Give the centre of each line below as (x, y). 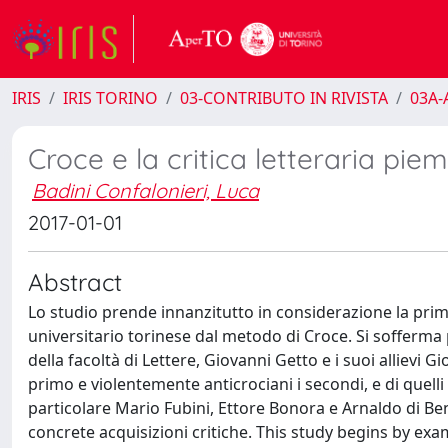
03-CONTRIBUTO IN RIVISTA (284, 98)
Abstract (75, 282)
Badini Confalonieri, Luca (145, 190)
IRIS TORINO (110, 98)
